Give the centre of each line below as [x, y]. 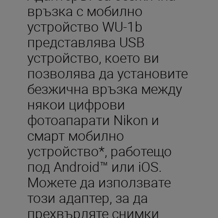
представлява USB [86, 42]
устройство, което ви [93, 57]
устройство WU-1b [85, 26]
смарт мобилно [76, 135]
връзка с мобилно [85, 10]
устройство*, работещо [100, 151]
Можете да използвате [99, 182]
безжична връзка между [105, 88]
